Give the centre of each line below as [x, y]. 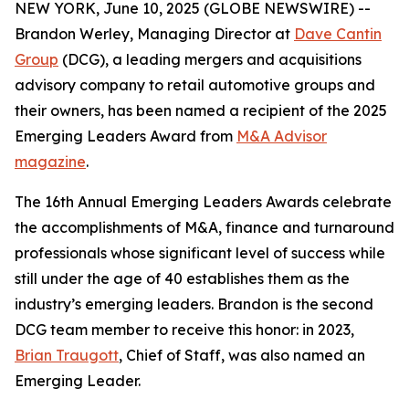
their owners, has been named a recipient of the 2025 [201, 110]
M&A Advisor [282, 136]
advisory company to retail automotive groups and [195, 85]
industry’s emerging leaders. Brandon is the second [194, 304]
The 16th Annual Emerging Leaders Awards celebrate [203, 202]
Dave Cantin [338, 34]
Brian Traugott [67, 355]
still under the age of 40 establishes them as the [182, 278]
